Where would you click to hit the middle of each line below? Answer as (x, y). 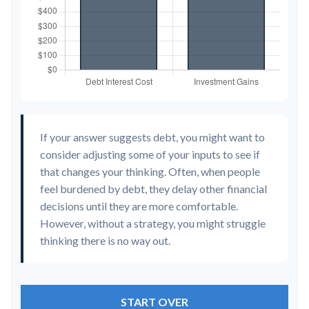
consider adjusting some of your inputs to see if (150, 154)
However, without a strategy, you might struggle (153, 223)
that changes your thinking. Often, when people (150, 171)
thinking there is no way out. (105, 240)
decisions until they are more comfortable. (139, 206)
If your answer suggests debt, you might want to (152, 137)
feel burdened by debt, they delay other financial (153, 189)
